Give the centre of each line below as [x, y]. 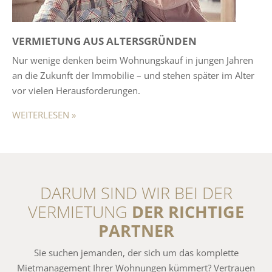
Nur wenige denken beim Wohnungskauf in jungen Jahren [133, 60]
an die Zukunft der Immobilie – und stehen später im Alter [133, 76]
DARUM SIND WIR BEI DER [136, 193]
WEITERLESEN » [44, 115]
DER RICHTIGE [188, 212]
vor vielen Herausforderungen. [76, 91]
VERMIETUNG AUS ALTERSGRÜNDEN [104, 41]
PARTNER [136, 231]
